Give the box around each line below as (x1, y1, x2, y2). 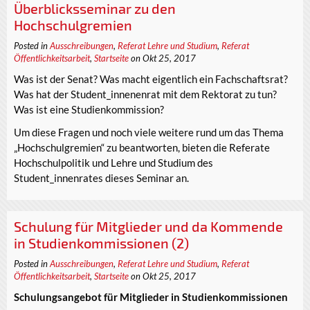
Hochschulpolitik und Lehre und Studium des (14, 156, 213, 170)
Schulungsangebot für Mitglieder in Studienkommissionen (14, 291, 288, 304)
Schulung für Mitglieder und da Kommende (14, 217, 283, 235)
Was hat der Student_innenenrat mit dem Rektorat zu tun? (14, 88, 277, 101)
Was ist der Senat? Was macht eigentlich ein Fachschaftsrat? (14, 73, 288, 86)
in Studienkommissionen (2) (14, 234, 189, 251)
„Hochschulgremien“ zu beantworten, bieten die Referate (14, 141, 270, 154)
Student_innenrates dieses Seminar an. (14, 172, 189, 185)
